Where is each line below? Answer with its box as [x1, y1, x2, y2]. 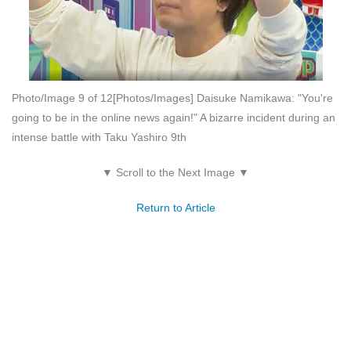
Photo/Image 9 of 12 [12, 92, 113, 105]
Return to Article [136, 201, 215, 215]
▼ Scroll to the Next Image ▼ [102, 166, 249, 179]
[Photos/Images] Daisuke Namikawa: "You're [113, 92, 333, 105]
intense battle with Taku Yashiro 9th [12, 131, 186, 144]
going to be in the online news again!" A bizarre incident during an [12, 111, 335, 125]
